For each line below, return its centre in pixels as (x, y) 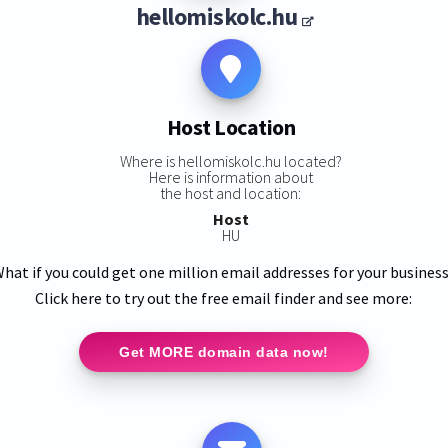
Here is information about (230, 176)
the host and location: (231, 192)
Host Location (231, 127)
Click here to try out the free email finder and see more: (224, 297)
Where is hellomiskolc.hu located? (230, 160)
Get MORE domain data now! (224, 351)
